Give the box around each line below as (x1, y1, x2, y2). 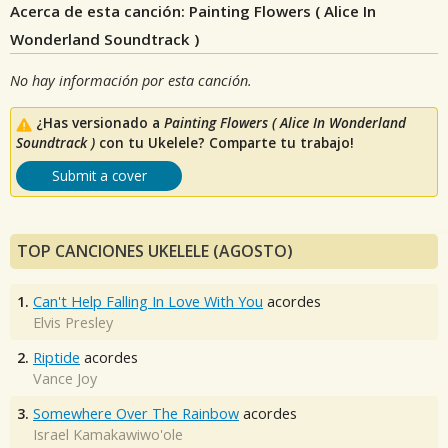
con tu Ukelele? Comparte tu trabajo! (95, 133, 354, 153)
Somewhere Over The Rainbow (33, 404, 239, 424)
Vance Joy (33, 369, 97, 389)
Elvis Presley (33, 313, 113, 333)
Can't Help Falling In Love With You (33, 292, 263, 312)
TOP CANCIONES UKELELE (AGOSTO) (17, 240, 293, 263)
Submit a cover (51, 166, 147, 186)
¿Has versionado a (36, 113, 164, 133)
